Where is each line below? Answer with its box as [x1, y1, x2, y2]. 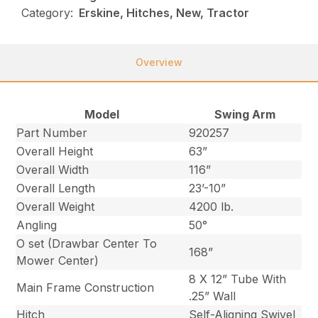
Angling [16, 218, 57, 233]
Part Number [16, 126, 88, 141]
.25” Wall [189, 289, 236, 304]
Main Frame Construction [16, 280, 155, 295]
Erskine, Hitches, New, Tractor [79, 6, 250, 21]
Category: [21, 6, 74, 21]
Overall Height [16, 144, 94, 159]
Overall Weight [16, 199, 95, 214]
